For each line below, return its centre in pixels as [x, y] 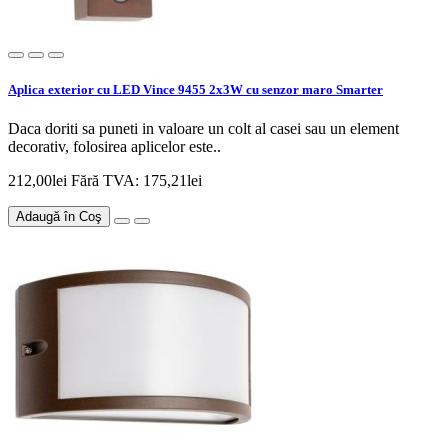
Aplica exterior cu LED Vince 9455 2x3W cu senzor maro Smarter [195, 89]
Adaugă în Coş [59, 216]
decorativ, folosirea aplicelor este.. [114, 146]
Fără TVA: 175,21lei [136, 180]
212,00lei [39, 180]
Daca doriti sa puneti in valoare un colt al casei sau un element [203, 128]
